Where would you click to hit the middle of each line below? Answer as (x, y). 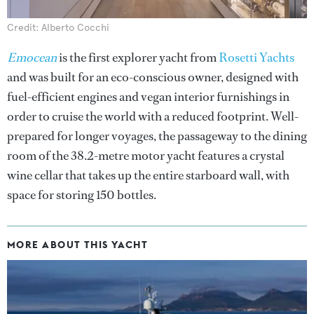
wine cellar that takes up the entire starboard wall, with (148, 175)
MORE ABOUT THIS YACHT (78, 244)
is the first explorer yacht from (138, 57)
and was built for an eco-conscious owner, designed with (153, 77)
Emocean (32, 57)
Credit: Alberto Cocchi (58, 27)
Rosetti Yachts (257, 57)
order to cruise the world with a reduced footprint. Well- (153, 116)
